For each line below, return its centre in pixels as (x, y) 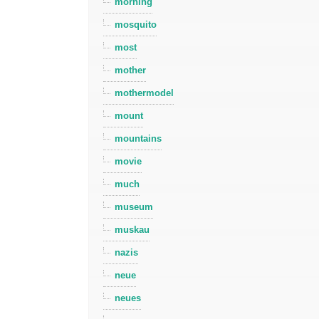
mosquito (136, 25)
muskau (132, 230)
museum (134, 207)
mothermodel (145, 93)
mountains (138, 139)
